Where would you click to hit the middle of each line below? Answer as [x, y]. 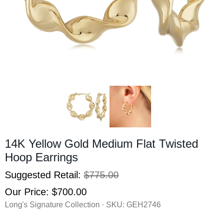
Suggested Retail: [44, 175]
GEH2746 [144, 204]
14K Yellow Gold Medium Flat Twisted [101, 143]
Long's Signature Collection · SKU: [66, 204]
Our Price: [28, 192]
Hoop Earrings [41, 157]
